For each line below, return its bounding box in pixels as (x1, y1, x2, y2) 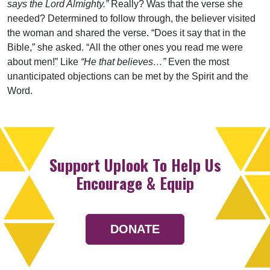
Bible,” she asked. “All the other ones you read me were (7, 42, 243, 52)
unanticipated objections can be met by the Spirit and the (7, 71, 248, 81)
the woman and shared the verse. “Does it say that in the (7, 27, 246, 38)
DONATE (110, 222, 160, 236)
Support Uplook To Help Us (49, 152, 221, 177)
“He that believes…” (81, 56, 166, 67)
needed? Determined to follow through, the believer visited (7, 13, 256, 24)
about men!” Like (7, 56, 81, 67)
